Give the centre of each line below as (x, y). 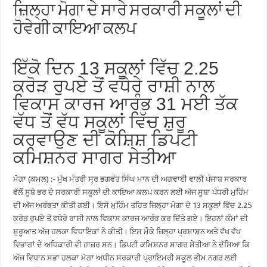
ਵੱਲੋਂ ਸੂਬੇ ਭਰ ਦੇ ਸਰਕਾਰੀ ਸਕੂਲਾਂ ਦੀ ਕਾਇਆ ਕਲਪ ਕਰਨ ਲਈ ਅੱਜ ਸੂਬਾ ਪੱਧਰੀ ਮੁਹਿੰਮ (131, 192)
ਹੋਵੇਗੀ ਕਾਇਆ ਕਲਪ (75, 30)
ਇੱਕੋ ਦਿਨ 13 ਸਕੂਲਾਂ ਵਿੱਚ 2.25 (116, 68)
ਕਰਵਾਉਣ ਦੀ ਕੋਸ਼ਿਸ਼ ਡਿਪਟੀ (105, 139)
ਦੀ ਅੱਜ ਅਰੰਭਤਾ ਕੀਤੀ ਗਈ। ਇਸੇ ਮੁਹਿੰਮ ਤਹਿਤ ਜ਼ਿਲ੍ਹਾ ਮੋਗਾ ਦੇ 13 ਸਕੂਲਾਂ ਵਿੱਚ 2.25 (133, 205)
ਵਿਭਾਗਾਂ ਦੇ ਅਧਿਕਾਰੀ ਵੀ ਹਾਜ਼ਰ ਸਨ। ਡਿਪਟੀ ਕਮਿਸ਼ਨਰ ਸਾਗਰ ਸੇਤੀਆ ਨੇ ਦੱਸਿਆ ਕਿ (132, 244)
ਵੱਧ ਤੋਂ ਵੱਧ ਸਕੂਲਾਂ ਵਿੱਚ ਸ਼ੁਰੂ (100, 122)
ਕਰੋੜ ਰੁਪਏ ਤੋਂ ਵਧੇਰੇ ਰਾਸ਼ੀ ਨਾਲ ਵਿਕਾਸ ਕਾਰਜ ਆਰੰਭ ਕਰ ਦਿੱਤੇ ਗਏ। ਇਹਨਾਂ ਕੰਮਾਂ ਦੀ (131, 218)
